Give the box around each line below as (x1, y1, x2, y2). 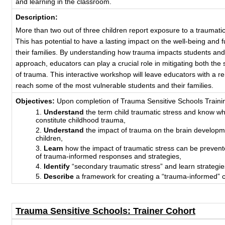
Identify (44, 162, 70, 170)
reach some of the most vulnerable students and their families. (16, 81, 214, 89)
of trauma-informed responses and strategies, (36, 152, 182, 160)
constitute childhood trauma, (36, 116, 126, 124)
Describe (44, 172, 74, 180)
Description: (16, 13, 58, 21)
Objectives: (16, 97, 57, 105)
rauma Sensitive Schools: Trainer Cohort (21, 206, 196, 216)
